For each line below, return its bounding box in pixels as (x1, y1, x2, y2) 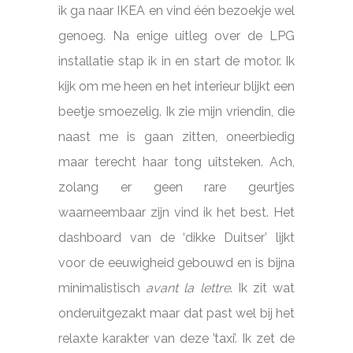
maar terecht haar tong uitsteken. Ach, (58, 154, 295, 169)
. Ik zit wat (229, 280, 295, 295)
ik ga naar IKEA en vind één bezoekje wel (58, 2, 295, 18)
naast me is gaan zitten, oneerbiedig (58, 128, 295, 144)
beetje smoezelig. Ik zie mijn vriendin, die (58, 103, 295, 119)
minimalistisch (58, 280, 147, 295)
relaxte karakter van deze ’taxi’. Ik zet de (58, 330, 295, 346)
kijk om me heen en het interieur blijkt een (58, 78, 295, 94)
